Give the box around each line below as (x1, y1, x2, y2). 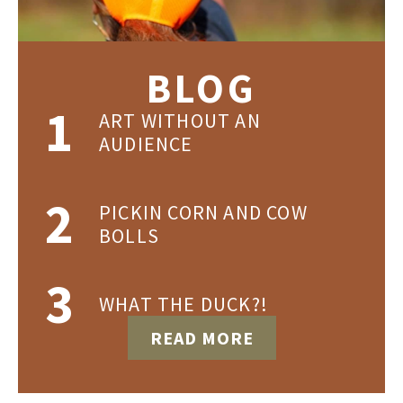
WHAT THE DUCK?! (99, 291, 268, 317)
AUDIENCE (99, 131, 193, 157)
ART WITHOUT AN (99, 108, 261, 133)
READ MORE (149, 327, 254, 349)
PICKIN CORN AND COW (99, 200, 308, 225)
